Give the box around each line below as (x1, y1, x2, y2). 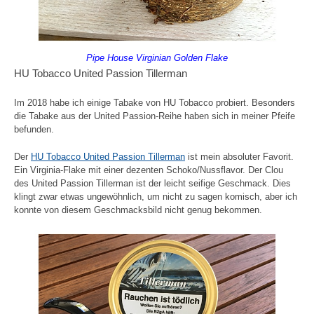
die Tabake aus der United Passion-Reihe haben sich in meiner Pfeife (14, 111, 295, 122)
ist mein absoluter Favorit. (185, 151, 294, 162)
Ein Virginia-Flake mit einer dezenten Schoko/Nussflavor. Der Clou (14, 164, 283, 175)
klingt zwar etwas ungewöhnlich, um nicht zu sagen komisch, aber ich (14, 191, 297, 202)
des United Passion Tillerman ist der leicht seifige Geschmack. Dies (14, 177, 291, 189)
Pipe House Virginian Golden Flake (86, 53, 228, 64)
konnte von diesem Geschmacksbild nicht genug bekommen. (14, 204, 262, 215)
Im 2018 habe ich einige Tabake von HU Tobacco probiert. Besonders (14, 97, 295, 109)
